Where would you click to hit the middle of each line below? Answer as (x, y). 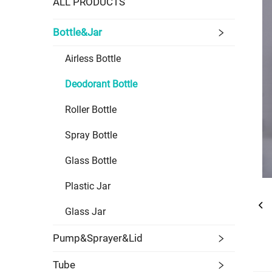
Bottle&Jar (77, 32)
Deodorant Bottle (101, 84)
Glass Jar (85, 212)
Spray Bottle (91, 135)
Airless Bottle (93, 59)
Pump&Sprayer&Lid (98, 238)
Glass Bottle (91, 161)
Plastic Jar (88, 186)
